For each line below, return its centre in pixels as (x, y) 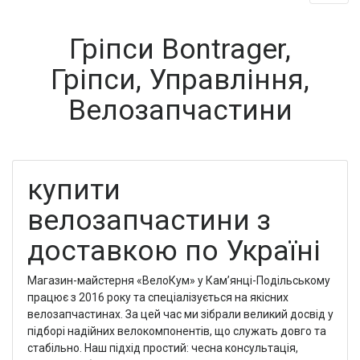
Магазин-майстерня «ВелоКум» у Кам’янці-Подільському (178, 280)
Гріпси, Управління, (180, 80)
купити (74, 190)
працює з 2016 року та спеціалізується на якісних (157, 297)
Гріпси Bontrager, (180, 49)
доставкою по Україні (174, 251)
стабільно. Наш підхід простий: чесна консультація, (162, 348)
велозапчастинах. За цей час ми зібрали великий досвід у (180, 314)
